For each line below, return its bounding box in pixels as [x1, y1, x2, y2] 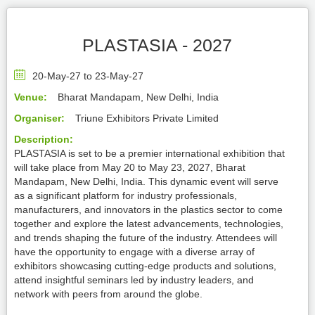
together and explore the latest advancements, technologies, [13, 218, 283, 229]
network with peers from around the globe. [13, 288, 202, 300]
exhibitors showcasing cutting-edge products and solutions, [13, 260, 276, 271]
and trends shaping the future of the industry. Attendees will [13, 232, 277, 243]
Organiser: [13, 112, 65, 124]
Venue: [13, 91, 47, 103]
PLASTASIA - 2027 [82, 35, 233, 55]
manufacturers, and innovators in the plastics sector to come [13, 204, 283, 215]
